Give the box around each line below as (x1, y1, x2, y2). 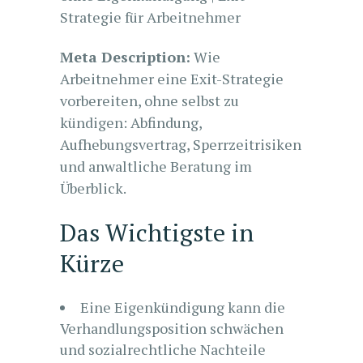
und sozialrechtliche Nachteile (60, 340, 266, 359)
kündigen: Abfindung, (60, 113, 202, 132)
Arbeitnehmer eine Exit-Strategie (60, 69, 284, 88)
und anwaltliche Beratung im (60, 156, 252, 176)
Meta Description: (60, 47, 190, 66)
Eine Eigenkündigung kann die (80, 297, 285, 317)
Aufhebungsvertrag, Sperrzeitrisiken (60, 135, 301, 154)
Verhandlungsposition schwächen (60, 318, 284, 338)
